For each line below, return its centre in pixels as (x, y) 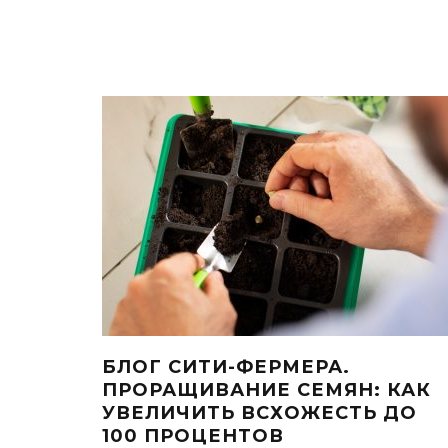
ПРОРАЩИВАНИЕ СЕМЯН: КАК (266, 389)
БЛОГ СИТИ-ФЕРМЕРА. (226, 366)
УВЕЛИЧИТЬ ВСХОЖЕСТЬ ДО (259, 412)
